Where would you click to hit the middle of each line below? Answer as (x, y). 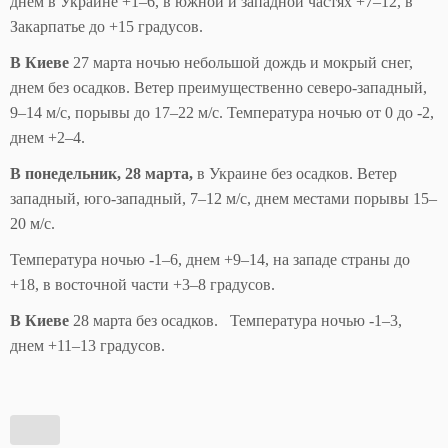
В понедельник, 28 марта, (103, 174)
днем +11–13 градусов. (87, 346)
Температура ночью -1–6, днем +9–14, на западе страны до (210, 260)
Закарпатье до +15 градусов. (106, 27)
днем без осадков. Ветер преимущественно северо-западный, (218, 88)
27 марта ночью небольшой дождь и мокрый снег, (241, 63)
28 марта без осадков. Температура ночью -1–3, (235, 321)
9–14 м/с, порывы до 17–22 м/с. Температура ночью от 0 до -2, (222, 113)
